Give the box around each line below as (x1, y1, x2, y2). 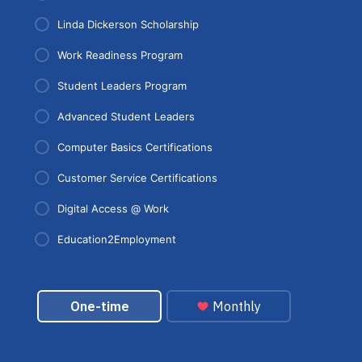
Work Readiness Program (57, 48, 183, 61)
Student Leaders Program (57, 78, 187, 92)
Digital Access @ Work (57, 201, 169, 215)
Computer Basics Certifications (57, 140, 213, 154)
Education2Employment (57, 232, 176, 246)
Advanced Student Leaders (57, 109, 195, 123)
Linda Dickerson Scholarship (57, 17, 199, 31)
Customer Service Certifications (57, 170, 217, 184)
